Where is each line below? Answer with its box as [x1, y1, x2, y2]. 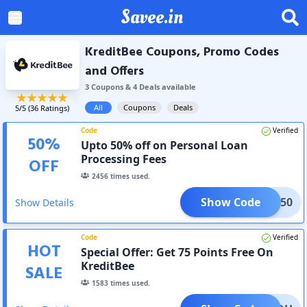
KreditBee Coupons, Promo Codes [84, 42, 279, 62]
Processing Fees [81, 151, 167, 167]
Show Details [15, 195, 74, 209]
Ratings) [38, 102, 70, 113]
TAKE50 [254, 194, 293, 210]
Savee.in [121, 3, 183, 31]
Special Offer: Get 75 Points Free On [81, 244, 274, 260]
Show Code [200, 194, 260, 210]
